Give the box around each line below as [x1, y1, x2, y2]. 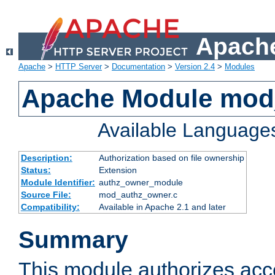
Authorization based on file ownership [98, 153, 244, 163]
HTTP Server [55, 62, 102, 72]
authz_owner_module [98, 177, 183, 188]
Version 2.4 [175, 62, 215, 72]
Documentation [112, 62, 165, 72]
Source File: [20, 190, 71, 200]
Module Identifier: [20, 177, 95, 188]
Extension [98, 165, 137, 176]
